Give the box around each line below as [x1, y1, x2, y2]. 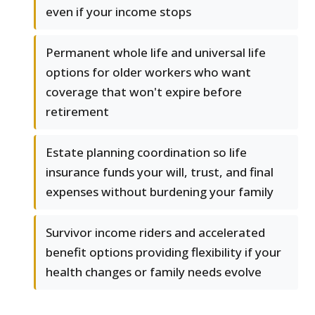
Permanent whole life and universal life [46, 44, 266, 61]
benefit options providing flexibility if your [46, 244, 281, 261]
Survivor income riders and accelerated [46, 224, 265, 241]
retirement [46, 103, 109, 120]
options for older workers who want [46, 64, 251, 81]
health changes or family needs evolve [46, 264, 262, 281]
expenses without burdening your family [46, 184, 274, 200]
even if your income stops [46, 4, 191, 20]
